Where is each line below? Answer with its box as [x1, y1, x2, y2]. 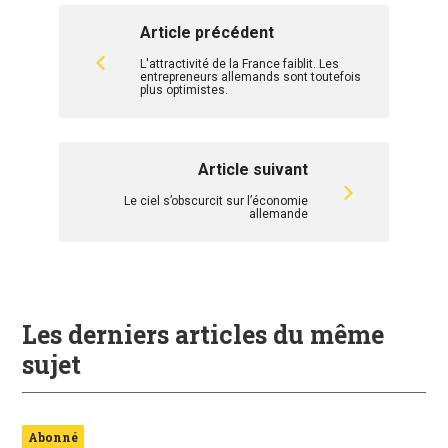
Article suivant [198, 160, 308, 179]
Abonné [28, 429, 78, 445]
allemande [249, 207, 308, 221]
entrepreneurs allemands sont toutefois [140, 70, 361, 84]
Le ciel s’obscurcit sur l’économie [124, 194, 308, 208]
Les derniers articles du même [22, 318, 384, 351]
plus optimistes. [140, 83, 228, 97]
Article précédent [140, 23, 274, 42]
